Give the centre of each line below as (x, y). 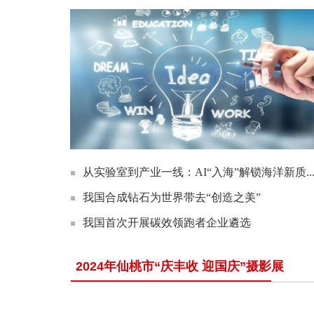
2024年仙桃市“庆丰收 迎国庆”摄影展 (180, 266)
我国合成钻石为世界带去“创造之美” (172, 197)
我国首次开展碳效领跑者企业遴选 (167, 223)
